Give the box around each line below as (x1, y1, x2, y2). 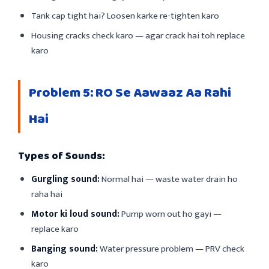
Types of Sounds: (18, 147, 105, 165)
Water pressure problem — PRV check (98, 241, 244, 256)
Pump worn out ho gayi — (119, 206, 222, 222)
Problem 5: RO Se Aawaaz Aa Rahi (29, 82, 231, 104)
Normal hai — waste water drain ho (100, 171, 238, 187)
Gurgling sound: (31, 171, 100, 187)
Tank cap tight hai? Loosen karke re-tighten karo (31, 8, 219, 23)
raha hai (31, 186, 62, 202)
